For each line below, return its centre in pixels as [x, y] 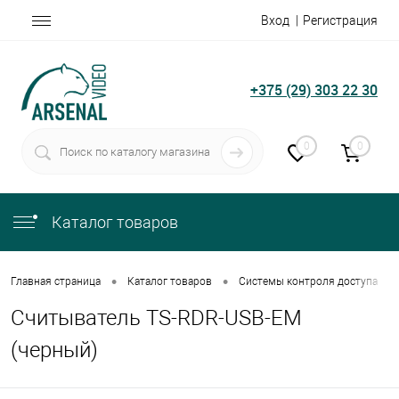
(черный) [54, 350]
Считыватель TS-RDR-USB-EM [156, 318]
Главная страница [56, 282]
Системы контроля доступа [308, 282]
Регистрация [340, 20]
